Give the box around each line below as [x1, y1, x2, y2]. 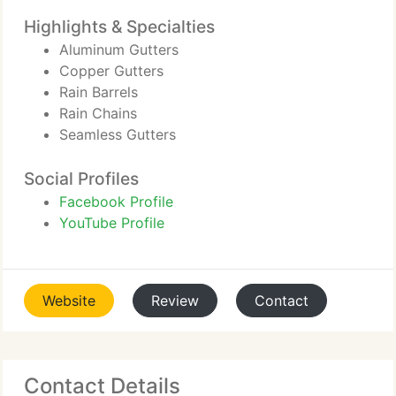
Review [151, 292, 199, 309]
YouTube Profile [59, 214, 164, 232]
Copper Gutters [59, 62, 164, 80]
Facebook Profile [59, 193, 173, 210]
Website [42, 292, 95, 309]
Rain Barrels [59, 83, 138, 101]
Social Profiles [24, 168, 139, 189]
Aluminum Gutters [59, 41, 179, 58]
